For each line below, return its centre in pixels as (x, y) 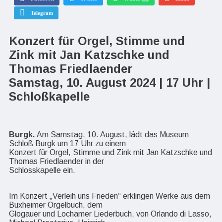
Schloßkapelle (49, 96)
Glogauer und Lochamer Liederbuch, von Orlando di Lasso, (110, 214)
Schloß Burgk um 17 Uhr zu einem (67, 143)
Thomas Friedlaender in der (56, 161)
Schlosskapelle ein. (42, 170)
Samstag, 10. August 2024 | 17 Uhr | (110, 82)
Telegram (42, 13)
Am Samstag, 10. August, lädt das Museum (113, 134)
